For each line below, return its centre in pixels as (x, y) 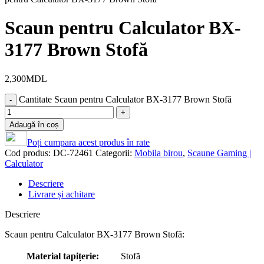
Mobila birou (159, 153)
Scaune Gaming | (219, 153)
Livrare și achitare (62, 194)
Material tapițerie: (62, 256)
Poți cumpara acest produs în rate (88, 142)
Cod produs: (29, 153)
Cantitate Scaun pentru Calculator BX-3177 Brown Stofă (125, 99)
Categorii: (114, 153)
